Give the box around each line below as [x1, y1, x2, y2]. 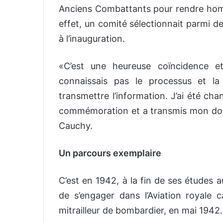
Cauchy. [59, 120, 93, 131]
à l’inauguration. [59, 33, 125, 44]
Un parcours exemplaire [59, 147, 161, 158]
